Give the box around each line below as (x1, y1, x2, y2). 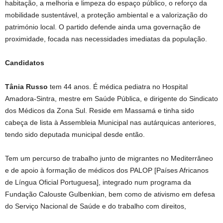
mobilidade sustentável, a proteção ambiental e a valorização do (5, 11, 208, 19)
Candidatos (5, 59, 44, 67)
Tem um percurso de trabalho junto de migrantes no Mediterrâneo (5, 154, 213, 162)
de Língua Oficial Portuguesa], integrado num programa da (5, 178, 191, 186)
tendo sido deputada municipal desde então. (5, 130, 145, 138)
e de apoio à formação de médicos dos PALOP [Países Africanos (5, 166, 209, 174)
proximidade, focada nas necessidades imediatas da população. (5, 35, 207, 43)
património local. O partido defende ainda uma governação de (5, 23, 201, 31)
